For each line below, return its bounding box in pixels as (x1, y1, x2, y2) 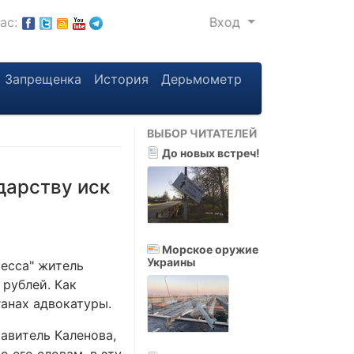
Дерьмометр (161, 71, 242, 87)
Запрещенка (5, 71, 81, 87)
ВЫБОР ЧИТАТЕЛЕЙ (147, 126, 257, 140)
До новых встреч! (160, 146, 260, 160)
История (94, 71, 149, 87)
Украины (147, 255, 195, 269)
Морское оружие (160, 243, 258, 256)
